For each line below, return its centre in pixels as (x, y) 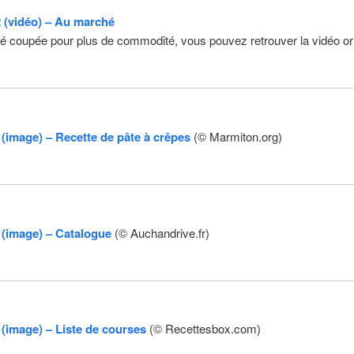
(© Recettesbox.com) (205, 329)
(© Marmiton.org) (237, 136)
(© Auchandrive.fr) (160, 232)
